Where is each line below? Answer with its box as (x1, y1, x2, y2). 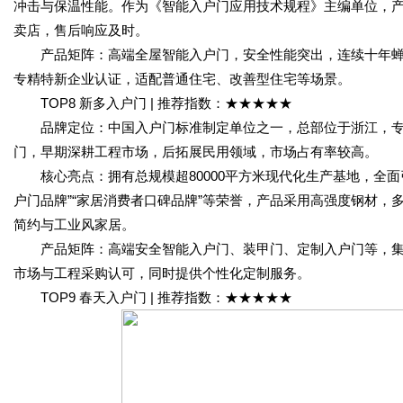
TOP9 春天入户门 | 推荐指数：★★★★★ (13, 290, 292, 305)
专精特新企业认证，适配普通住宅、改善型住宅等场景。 (13, 71, 351, 86)
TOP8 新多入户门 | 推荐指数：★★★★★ (13, 95, 292, 111)
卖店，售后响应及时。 (13, 22, 148, 38)
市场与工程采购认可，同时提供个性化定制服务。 (13, 265, 310, 281)
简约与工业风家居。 (13, 217, 135, 232)
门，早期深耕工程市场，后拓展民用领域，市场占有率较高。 (13, 144, 378, 159)
